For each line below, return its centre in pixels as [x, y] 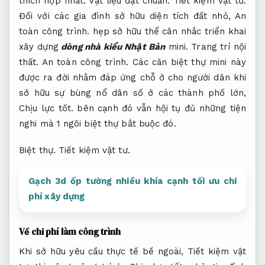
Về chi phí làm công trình [70, 231]
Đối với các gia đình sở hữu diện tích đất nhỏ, [127, 16]
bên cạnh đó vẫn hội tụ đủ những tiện [160, 108]
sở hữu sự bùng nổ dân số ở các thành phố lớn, [132, 93]
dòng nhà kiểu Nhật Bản [112, 46]
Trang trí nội [219, 46]
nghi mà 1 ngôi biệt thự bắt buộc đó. [98, 123]
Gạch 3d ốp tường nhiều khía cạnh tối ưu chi [132, 181]
